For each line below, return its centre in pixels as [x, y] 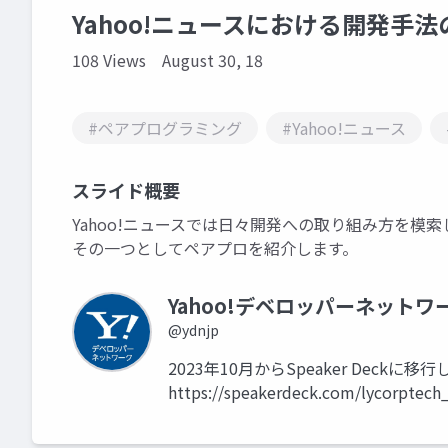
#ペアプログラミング [165, 128]
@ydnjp [193, 330]
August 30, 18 [212, 60]
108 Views [109, 60]
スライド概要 [126, 190]
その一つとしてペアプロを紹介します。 [215, 248]
